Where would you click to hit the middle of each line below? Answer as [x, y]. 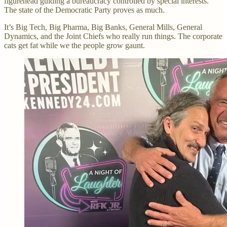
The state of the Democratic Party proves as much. [84, 10]
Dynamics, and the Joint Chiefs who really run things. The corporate [113, 36]
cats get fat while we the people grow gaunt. [74, 45]
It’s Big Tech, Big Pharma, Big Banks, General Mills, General [103, 27]
